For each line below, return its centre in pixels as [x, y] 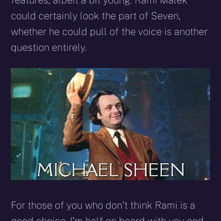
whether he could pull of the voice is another [110, 32]
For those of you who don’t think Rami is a [103, 205]
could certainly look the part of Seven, [96, 16]
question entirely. [49, 48]
